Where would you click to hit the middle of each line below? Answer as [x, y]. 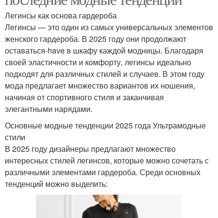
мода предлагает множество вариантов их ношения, [100, 85]
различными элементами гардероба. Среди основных [103, 172]
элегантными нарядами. [49, 109]
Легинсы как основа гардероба [61, 15]
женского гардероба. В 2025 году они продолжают [96, 38]
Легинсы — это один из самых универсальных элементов [109, 27]
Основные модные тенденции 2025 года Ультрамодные [105, 125]
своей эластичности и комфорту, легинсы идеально [98, 62]
